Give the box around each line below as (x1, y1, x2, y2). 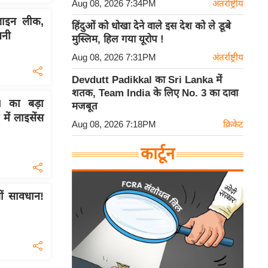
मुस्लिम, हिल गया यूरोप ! (72, 33, 164, 45)
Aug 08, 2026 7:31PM (72, 52, 156, 62)
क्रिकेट (223, 119, 243, 129)
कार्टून (141, 145, 175, 163)
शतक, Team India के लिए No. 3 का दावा (72, 87, 238, 99)
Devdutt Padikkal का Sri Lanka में (72, 74, 222, 86)
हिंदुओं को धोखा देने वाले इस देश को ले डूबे (72, 20, 231, 32)
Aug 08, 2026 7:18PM (72, 119, 156, 129)
